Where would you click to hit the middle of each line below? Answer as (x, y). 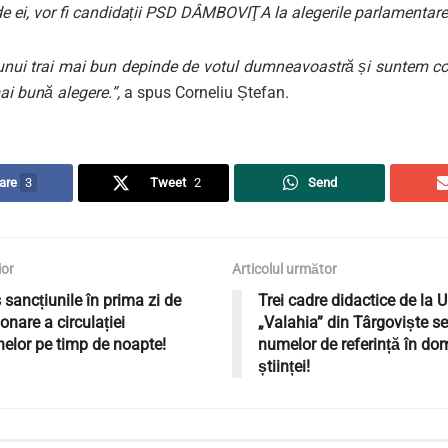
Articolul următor (284, 269)
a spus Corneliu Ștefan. (204, 93)
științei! (283, 367)
